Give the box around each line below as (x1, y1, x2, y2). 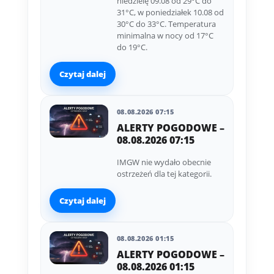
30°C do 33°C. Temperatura (116, 18, 216, 30)
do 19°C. (116, 42, 147, 53)
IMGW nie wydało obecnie (116, 157, 211, 168)
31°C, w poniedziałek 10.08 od (116, 7, 224, 18)
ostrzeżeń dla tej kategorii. (116, 168, 212, 180)
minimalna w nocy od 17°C (116, 30, 213, 42)
